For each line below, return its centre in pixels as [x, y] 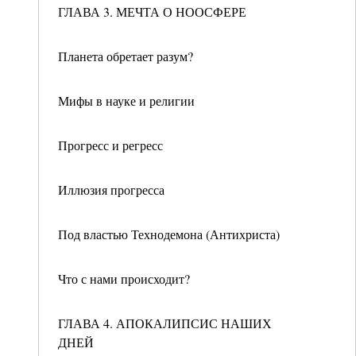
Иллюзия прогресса [111, 190]
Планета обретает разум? [126, 56]
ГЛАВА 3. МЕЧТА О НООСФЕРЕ [152, 12]
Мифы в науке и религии [126, 101]
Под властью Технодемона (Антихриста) [169, 234]
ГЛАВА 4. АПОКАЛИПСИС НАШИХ [165, 323]
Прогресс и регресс [110, 145]
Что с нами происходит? [124, 279]
